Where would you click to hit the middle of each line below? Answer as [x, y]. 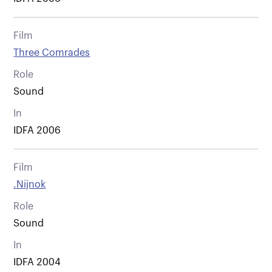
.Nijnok [30, 184]
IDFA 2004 [37, 262]
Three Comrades [52, 53]
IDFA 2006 [37, 130]
